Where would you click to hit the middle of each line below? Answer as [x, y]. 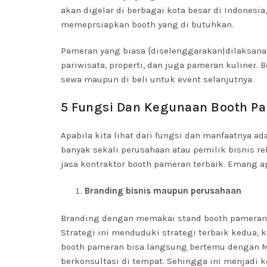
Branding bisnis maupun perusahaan [163, 191]
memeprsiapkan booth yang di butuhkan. [147, 24]
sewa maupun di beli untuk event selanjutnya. [157, 79]
